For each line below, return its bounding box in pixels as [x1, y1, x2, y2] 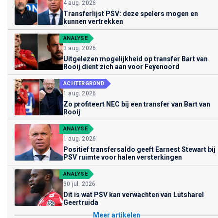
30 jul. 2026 [63, 180, 96, 187]
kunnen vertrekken [63, 17, 123, 25]
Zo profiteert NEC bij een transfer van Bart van [63, 100, 210, 108]
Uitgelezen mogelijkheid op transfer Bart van [63, 54, 208, 63]
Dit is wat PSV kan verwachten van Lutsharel [63, 190, 204, 199]
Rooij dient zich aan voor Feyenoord [63, 62, 180, 71]
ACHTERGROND [63, 80, 105, 87]
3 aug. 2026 [63, 44, 96, 52]
